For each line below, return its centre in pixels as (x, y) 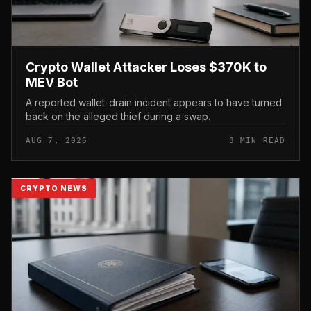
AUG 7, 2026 (57, 140)
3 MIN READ (257, 140)
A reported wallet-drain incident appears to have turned (154, 102)
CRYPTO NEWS (54, 188)
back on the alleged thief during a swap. (118, 116)
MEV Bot (52, 82)
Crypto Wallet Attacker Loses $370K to (146, 67)
